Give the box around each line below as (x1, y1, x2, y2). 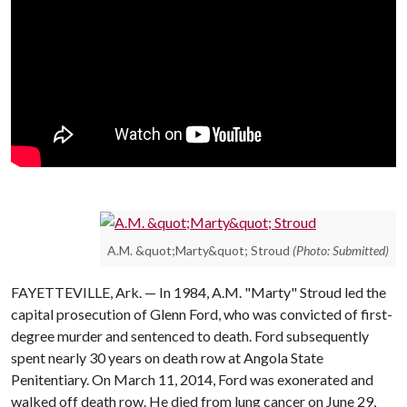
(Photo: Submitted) (293, 243, 389, 259)
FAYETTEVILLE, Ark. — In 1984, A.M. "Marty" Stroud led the (11, 283, 386, 302)
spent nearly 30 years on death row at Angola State (11, 349, 323, 367)
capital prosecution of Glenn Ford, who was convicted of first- (11, 305, 392, 323)
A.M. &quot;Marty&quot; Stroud (107, 243, 290, 259)
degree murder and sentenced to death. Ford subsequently (11, 327, 369, 345)
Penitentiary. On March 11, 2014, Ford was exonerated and (11, 371, 373, 389)
